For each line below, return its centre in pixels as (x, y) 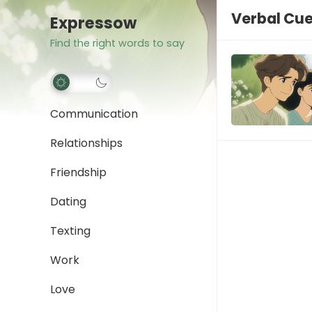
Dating (68, 202)
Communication (94, 114)
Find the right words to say (117, 43)
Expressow (93, 23)
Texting (70, 231)
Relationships (86, 143)
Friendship (78, 172)
